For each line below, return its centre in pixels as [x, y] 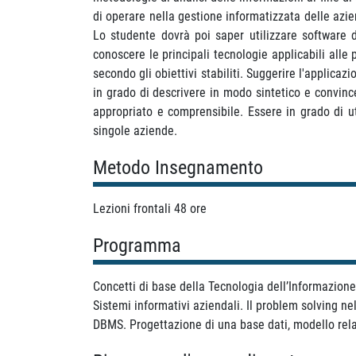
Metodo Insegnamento [178, 167]
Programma [137, 245]
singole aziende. [135, 130]
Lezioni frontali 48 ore [150, 208]
